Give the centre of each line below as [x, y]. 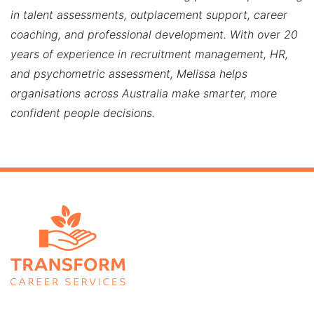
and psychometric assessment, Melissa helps [129, 73]
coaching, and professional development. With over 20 [154, 34]
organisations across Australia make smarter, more [144, 93]
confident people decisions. [83, 112]
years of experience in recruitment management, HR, [149, 54]
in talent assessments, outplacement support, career [149, 14]
